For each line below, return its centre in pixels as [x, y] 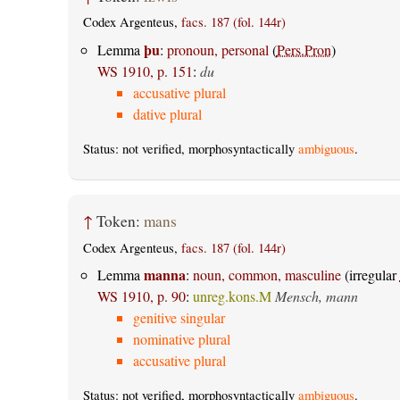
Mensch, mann [316, 296]
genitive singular [179, 318]
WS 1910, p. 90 [141, 296]
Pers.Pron [304, 49]
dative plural [167, 113]
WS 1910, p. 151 [145, 71]
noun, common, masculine [267, 275]
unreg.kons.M [232, 296]
